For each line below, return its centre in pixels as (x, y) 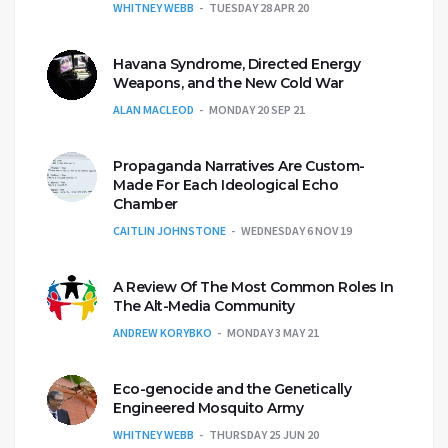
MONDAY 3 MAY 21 (273, 332)
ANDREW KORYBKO (162, 332)
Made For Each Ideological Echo (225, 184)
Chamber (145, 203)
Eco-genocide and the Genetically (232, 388)
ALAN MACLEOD (153, 109)
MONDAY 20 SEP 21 (257, 109)
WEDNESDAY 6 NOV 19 (296, 230)
